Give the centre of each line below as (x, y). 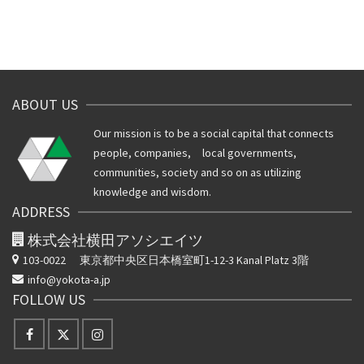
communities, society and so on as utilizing (197, 172)
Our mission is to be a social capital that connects (214, 133)
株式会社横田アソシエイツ (115, 240)
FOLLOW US (49, 299)
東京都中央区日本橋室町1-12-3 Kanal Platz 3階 (188, 260)
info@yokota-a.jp (69, 279)
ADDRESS (41, 212)
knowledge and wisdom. (152, 192)
